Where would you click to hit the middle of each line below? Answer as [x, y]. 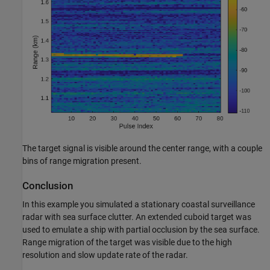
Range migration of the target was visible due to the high [127, 243]
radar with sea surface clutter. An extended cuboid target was [137, 217]
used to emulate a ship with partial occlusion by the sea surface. [141, 230]
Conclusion [48, 186]
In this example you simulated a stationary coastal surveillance [139, 205]
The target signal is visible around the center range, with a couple [142, 149]
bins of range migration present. [82, 161]
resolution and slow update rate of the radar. [105, 255]
